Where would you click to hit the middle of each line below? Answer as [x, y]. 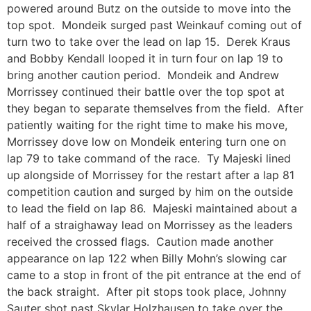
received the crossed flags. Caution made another [140, 242]
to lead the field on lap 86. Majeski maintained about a [152, 209]
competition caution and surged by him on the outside [150, 192]
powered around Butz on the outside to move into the [149, 9]
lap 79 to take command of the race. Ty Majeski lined [149, 159]
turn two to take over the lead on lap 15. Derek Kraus [149, 42]
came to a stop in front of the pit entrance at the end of [154, 275]
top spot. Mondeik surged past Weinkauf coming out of [154, 25]
